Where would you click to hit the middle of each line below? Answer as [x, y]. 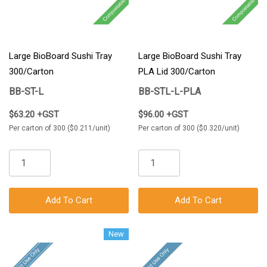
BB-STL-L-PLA [170, 91]
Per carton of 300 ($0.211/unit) [60, 128]
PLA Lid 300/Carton [177, 71]
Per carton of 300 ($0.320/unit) [189, 128]
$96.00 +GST [163, 114]
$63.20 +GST [34, 114]
